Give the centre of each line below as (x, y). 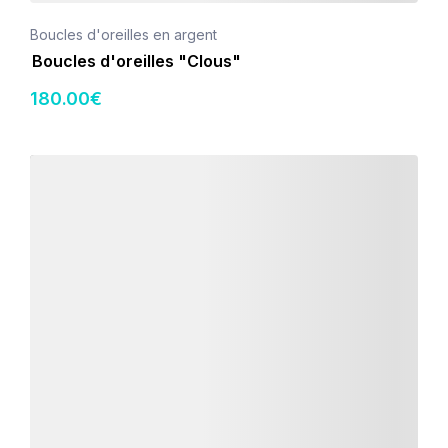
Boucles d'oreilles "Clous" (136, 61)
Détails (51, 164)
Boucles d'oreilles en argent (123, 34)
